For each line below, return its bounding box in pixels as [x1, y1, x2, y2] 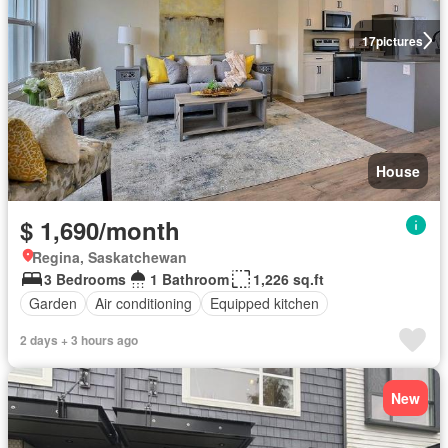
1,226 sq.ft [253, 268, 324, 289]
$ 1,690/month [20, 212, 180, 247]
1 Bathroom [150, 268, 229, 289]
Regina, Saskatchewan [32, 246, 187, 267]
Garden [29, 293, 77, 314]
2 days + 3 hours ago [20, 330, 138, 349]
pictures [375, 31, 423, 50]
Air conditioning [95, 293, 192, 314]
